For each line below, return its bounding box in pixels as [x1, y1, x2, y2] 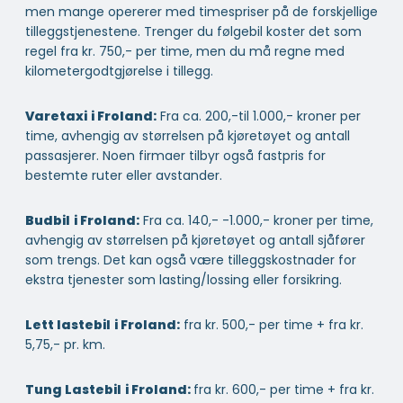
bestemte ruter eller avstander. [25, 166, 222, 184]
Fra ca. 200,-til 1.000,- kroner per [157, 106, 361, 125]
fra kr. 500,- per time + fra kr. [180, 315, 363, 334]
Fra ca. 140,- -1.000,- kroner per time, [139, 210, 373, 229]
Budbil [25, 210, 70, 229]
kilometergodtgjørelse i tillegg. [25, 61, 213, 80]
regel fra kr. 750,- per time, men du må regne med [25, 41, 345, 60]
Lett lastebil [25, 315, 111, 334]
